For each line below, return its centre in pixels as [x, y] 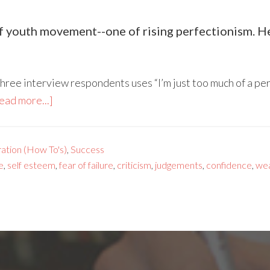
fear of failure [86, 165]
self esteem [31, 165]
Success [87, 149]
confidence [229, 165]
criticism [134, 165]
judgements [179, 165]
